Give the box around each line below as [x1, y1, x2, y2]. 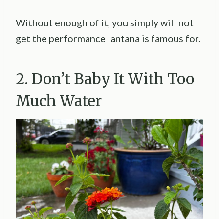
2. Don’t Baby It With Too [16, 69, 194, 88]
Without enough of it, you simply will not [16, 16, 194, 28]
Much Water [16, 91, 102, 110]
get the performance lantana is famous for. [16, 32, 200, 44]
